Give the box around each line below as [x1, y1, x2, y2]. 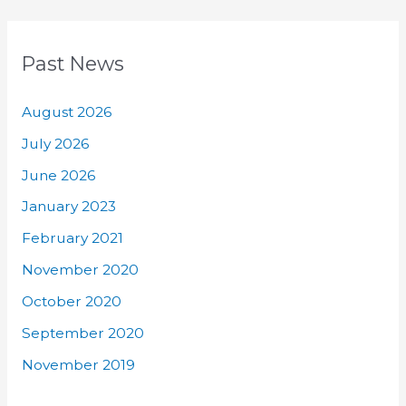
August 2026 [21, 102, 111, 121]
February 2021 [21, 229, 123, 247]
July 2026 [21, 134, 89, 152]
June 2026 [21, 166, 95, 184]
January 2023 [21, 198, 116, 216]
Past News [21, 51, 124, 75]
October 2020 [21, 293, 121, 311]
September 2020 [21, 324, 144, 342]
